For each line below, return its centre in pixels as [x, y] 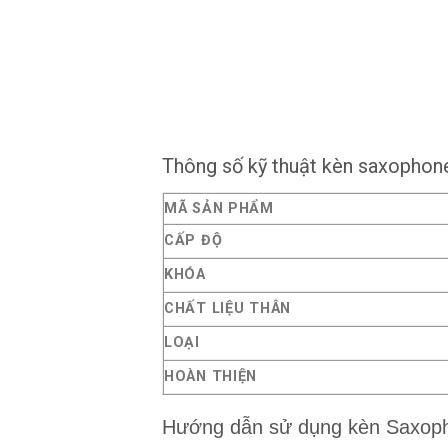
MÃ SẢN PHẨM [219, 209]
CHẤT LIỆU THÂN [228, 309]
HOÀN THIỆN [211, 377]
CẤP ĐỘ [193, 241]
